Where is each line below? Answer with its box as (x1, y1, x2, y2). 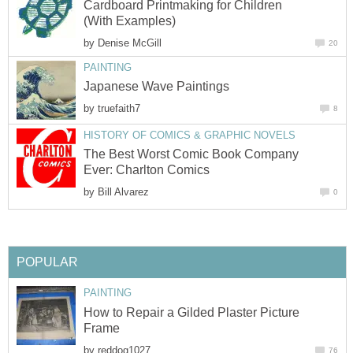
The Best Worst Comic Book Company (84, 147, 299, 162)
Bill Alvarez (98, 186, 149, 199)
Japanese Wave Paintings (84, 80, 229, 94)
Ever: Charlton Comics (84, 163, 210, 177)
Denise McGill (98, 36, 162, 49)
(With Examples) (84, 13, 176, 28)
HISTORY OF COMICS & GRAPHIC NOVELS (84, 128, 295, 141)
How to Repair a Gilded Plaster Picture (84, 305, 299, 319)
